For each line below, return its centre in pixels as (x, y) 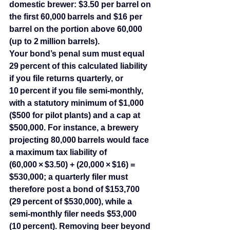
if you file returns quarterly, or (67, 79)
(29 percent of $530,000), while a (72, 202)
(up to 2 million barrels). (54, 42)
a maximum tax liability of (59, 152)
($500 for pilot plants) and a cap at (76, 116)
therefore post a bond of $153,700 (75, 189)
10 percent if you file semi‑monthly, (77, 91)
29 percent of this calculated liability (79, 66)
